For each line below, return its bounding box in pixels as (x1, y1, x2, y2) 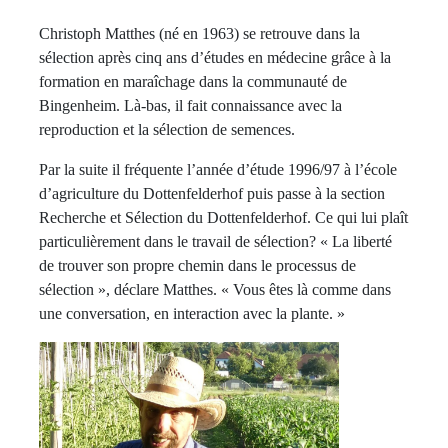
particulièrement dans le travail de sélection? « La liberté (39, 233, 392, 251)
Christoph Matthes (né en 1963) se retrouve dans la (39, 25, 360, 43)
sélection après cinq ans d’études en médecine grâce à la (39, 49, 391, 67)
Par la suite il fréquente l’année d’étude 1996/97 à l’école (39, 161, 397, 179)
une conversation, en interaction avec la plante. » (39, 305, 345, 323)
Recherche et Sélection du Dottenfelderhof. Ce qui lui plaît (39, 209, 408, 227)
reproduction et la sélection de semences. (39, 121, 295, 139)
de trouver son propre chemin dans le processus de (39, 257, 356, 275)
